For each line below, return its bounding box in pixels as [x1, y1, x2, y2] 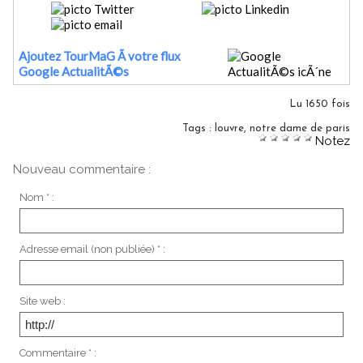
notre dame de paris [250, 122, 350, 134]
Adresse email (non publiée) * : [19, 243, 165, 256]
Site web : [19, 295, 66, 308]
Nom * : [19, 191, 54, 204]
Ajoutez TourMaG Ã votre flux [19, 48, 181, 63]
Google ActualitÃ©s [19, 63, 129, 79]
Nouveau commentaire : [13, 161, 151, 177]
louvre [215, 122, 244, 134]
